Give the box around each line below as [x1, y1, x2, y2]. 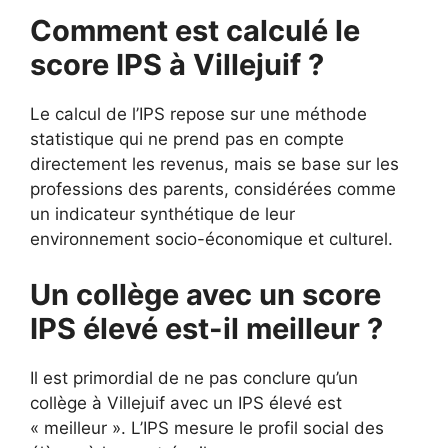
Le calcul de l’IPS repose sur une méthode [30, 104, 367, 124]
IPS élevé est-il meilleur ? [30, 310, 383, 346]
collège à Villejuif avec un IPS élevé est [30, 392, 342, 413]
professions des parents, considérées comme [30, 179, 396, 199]
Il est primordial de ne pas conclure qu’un [30, 367, 358, 388]
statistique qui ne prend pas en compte [30, 129, 344, 149]
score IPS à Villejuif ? [30, 47, 324, 82]
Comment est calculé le [30, 13, 360, 48]
